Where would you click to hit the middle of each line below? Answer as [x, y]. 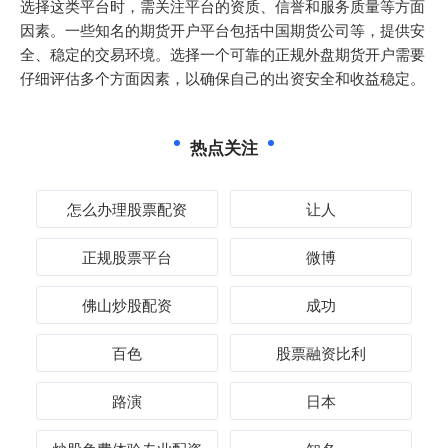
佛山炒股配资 [127, 304]
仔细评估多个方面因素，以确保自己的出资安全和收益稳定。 [222, 77]
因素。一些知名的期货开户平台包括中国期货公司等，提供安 [222, 29]
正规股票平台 [127, 256]
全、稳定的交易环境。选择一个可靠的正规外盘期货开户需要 [222, 53]
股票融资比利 [320, 352]
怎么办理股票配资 [127, 208]
